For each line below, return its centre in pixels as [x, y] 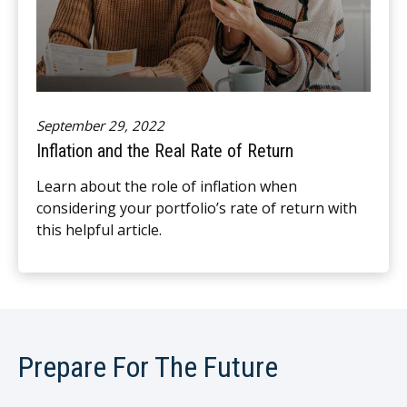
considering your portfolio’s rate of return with [197, 208]
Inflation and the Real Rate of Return [165, 150]
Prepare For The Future [148, 367]
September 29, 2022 [100, 125]
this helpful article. [99, 229]
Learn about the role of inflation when [167, 186]
